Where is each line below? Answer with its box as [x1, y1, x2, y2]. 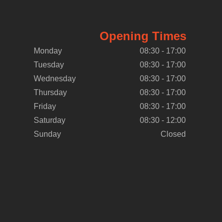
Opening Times [99, 29, 186, 43]
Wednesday [33, 74, 76, 83]
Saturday [33, 116, 65, 124]
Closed [160, 130, 186, 138]
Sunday [33, 130, 61, 138]
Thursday [33, 88, 67, 97]
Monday [33, 47, 62, 55]
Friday [33, 102, 56, 111]
